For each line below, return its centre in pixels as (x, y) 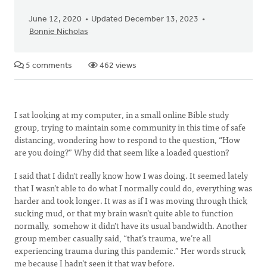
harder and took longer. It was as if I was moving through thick (131, 200)
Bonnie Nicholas (59, 32)
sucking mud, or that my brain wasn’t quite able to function (124, 213)
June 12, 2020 (55, 19)
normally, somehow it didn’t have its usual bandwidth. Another (131, 225)
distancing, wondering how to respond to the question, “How (127, 139)
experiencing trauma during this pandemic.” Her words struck (130, 250)
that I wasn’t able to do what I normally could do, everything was (133, 188)
